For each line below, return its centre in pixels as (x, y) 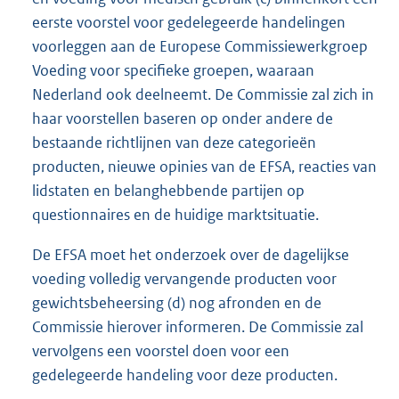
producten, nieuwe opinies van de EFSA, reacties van (204, 166)
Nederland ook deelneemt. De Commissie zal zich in (203, 94)
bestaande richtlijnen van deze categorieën (174, 142)
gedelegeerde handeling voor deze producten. (185, 375)
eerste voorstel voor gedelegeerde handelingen (189, 22)
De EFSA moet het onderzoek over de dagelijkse (191, 255)
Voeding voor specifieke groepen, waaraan (173, 70)
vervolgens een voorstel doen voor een (161, 351)
